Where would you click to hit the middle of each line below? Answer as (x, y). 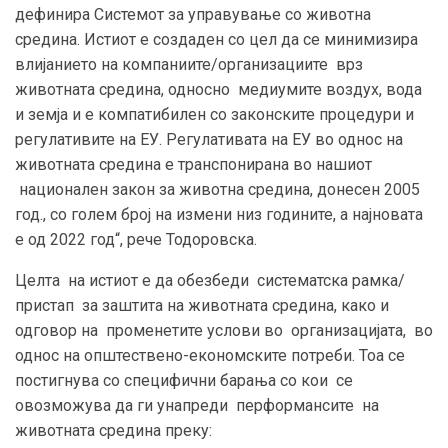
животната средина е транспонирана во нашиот (193, 164)
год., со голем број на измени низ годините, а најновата (219, 214)
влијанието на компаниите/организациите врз (189, 64)
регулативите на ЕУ (87, 139)
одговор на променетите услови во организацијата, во (224, 330)
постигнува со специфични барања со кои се (184, 380)
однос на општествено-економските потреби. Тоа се (210, 355)
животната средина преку (112, 430)
